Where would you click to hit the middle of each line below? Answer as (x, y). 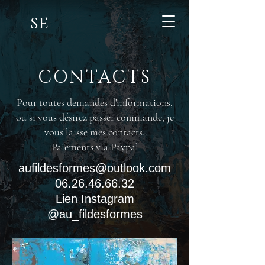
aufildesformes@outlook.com (95, 168)
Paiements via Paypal (95, 147)
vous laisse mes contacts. (95, 132)
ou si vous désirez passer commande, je (95, 117)
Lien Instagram (95, 199)
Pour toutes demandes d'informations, (95, 102)
